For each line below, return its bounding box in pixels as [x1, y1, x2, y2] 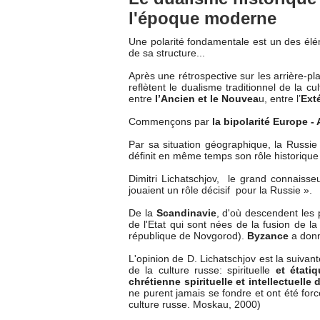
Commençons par [129, 116, 212, 128]
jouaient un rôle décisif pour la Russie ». [129, 184, 312, 196]
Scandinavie [156, 207, 216, 219]
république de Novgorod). [129, 230, 247, 242]
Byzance [247, 230, 289, 242]
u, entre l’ [259, 93, 301, 105]
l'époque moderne [129, 9, 276, 29]
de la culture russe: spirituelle [129, 264, 271, 276]
